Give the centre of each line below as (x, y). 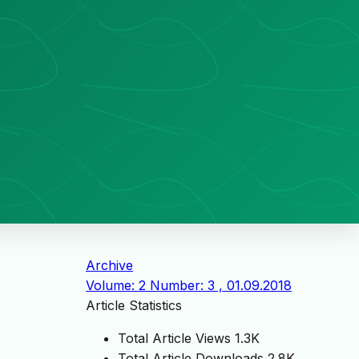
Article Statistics (134, 306)
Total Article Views (174, 339)
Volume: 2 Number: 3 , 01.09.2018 (189, 286)
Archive (109, 266)
